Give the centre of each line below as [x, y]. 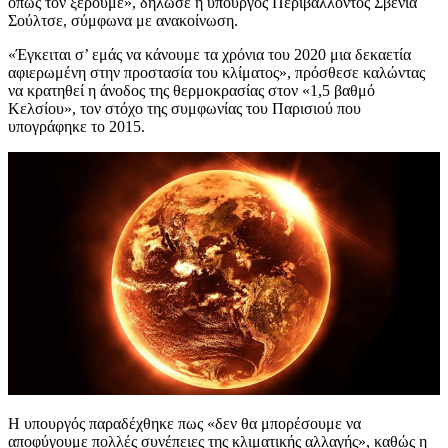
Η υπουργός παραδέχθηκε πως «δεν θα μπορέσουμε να [184, 424]
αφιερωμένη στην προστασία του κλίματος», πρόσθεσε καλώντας [216, 73]
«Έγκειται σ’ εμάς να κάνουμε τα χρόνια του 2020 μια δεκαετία [209, 55]
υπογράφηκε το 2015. [76, 127]
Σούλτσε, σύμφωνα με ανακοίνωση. [123, 21]
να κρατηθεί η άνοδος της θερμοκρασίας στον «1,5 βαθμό [191, 91]
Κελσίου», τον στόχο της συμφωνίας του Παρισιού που [184, 109]
